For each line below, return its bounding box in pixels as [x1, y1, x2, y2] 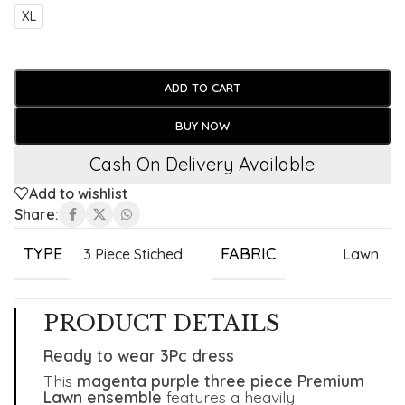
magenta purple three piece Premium [77, 371, 364, 391]
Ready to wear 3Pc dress [43, 345, 234, 366]
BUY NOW [174, 118, 230, 134]
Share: [14, 204, 59, 223]
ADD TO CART [164, 80, 240, 96]
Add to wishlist [29, 184, 127, 203]
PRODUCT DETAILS [43, 310, 279, 337]
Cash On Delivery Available [89, 153, 316, 176]
